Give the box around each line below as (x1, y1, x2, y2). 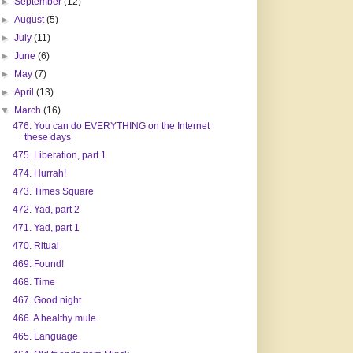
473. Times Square (12, 186, 94, 198)
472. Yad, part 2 (12, 204, 80, 216)
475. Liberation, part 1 (12, 150, 106, 162)
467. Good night (12, 295, 81, 307)
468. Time (12, 277, 55, 288)
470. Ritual (12, 240, 59, 252)
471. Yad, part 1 (12, 222, 80, 234)
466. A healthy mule (12, 313, 96, 325)
